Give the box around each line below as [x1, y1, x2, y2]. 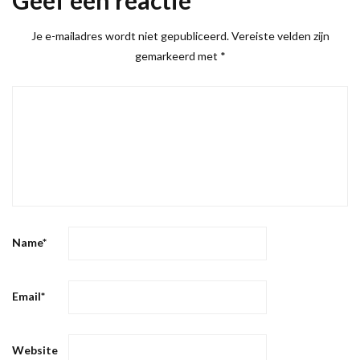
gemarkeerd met [134, 48, 220, 63]
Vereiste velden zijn [231, 28, 329, 43]
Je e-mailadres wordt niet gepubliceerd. [31, 28, 229, 43]
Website [12, 342, 58, 357]
